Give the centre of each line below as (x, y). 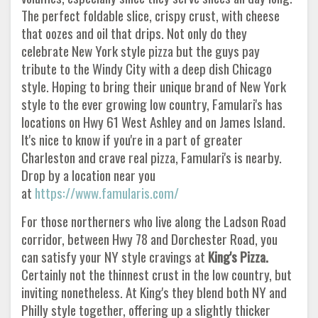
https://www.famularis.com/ (107, 192)
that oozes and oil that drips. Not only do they (134, 33)
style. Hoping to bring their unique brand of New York (154, 86)
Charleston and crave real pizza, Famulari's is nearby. (152, 157)
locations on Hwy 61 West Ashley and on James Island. (153, 121)
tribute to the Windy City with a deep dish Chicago (147, 68)
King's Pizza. (237, 256)
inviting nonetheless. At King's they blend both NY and (154, 292)
